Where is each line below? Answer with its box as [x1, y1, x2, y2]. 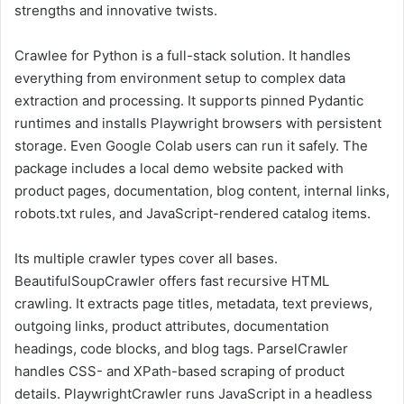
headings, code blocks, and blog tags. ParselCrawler [14, 340, 348, 358]
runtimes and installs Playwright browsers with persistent [14, 115, 381, 133]
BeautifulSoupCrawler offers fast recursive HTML [14, 272, 329, 290]
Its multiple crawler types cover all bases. [14, 250, 278, 268]
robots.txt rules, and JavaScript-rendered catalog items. [14, 205, 371, 223]
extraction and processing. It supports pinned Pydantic [14, 92, 363, 110]
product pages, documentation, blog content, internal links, [14, 182, 390, 200]
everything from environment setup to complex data [14, 69, 345, 87]
